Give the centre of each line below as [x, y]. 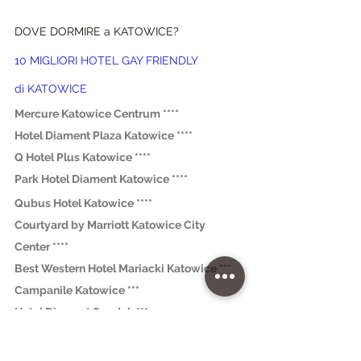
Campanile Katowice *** [77, 290]
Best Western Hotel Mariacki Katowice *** [123, 268]
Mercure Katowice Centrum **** [97, 113]
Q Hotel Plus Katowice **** [83, 157]
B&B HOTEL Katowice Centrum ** [102, 336]
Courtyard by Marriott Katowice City [111, 224]
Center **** [41, 246]
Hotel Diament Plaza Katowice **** [104, 135]
